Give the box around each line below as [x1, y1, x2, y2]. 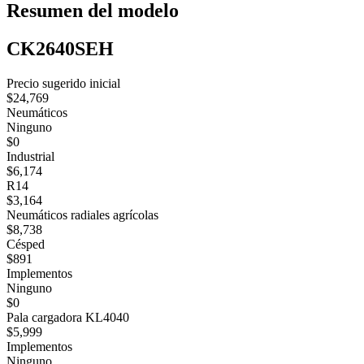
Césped [6, 236, 45, 251]
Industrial [6, 149, 54, 163]
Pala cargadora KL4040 [6, 310, 129, 324]
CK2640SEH [6, 38, 114, 60]
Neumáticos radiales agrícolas [6, 207, 158, 222]
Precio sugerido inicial [6, 76, 120, 90]
